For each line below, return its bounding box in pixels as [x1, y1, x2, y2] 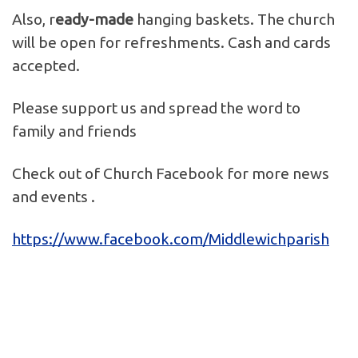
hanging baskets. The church [133, 10, 335, 29]
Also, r [12, 10, 55, 29]
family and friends [12, 122, 137, 141]
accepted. [12, 57, 80, 75]
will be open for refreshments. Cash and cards [12, 34, 331, 52]
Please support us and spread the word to [12, 99, 300, 117]
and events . [12, 188, 95, 206]
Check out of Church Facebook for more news [12, 165, 329, 183]
